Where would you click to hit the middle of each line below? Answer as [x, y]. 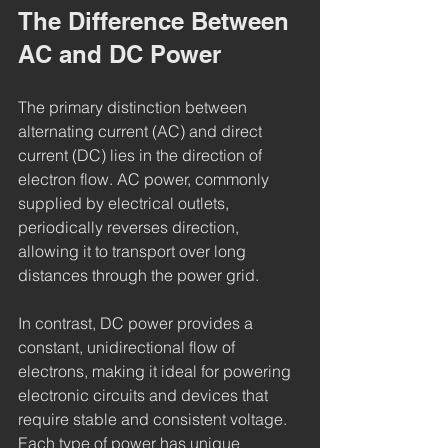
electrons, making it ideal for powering [156, 370]
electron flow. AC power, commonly [145, 178]
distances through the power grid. [138, 274]
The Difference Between [157, 20]
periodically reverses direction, [130, 226]
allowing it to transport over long [134, 250]
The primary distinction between [134, 106]
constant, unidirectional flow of [128, 346]
